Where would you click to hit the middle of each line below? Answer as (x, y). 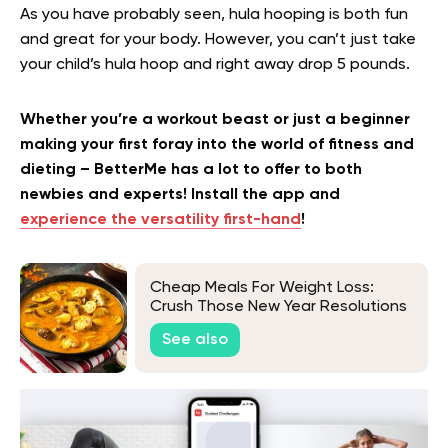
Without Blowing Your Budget (258, 325)
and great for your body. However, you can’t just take (218, 40)
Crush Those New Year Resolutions (278, 306)
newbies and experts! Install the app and (180, 195)
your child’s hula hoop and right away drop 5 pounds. (215, 65)
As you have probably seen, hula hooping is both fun (214, 15)
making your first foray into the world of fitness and (217, 145)
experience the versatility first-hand (160, 220)
